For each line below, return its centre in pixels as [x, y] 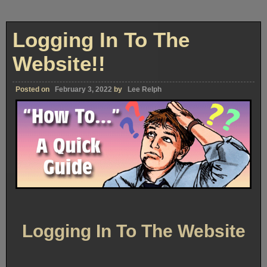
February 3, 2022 [83, 90]
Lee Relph [145, 90]
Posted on [33, 90]
